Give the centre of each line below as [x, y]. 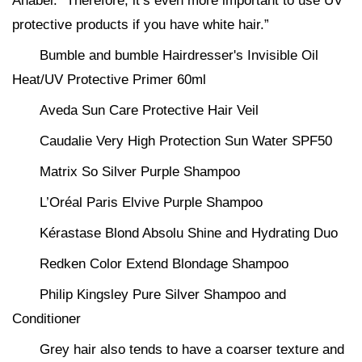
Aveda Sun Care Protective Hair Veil [149, 110]
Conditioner [46, 319]
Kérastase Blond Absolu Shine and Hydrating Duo [189, 233]
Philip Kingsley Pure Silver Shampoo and [163, 295]
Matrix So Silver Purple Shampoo [140, 172]
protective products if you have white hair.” [141, 25]
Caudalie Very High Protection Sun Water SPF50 [186, 141]
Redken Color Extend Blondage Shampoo [164, 264]
